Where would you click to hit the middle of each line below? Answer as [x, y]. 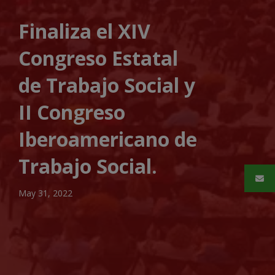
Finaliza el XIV [84, 31]
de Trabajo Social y [107, 85]
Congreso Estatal [98, 58]
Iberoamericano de [107, 139]
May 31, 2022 [45, 193]
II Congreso [72, 112]
